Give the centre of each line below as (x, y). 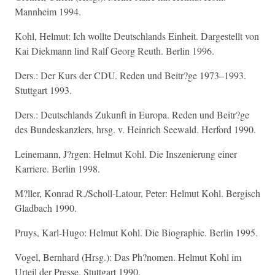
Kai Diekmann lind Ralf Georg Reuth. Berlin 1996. (114, 51)
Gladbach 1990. (46, 208)
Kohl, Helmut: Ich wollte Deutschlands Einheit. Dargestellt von (137, 36)
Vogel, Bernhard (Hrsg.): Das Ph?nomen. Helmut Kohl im (128, 257)
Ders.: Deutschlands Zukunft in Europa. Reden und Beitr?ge (132, 114)
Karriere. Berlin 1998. (57, 168)
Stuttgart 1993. (43, 90)
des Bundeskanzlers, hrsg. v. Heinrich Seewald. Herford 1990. (135, 129)
